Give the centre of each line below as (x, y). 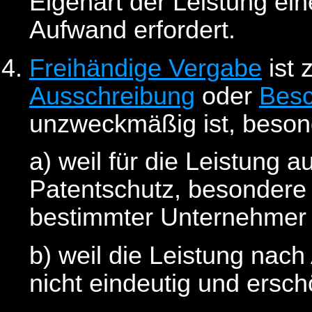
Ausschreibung (112, 96)
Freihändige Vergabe (146, 68)
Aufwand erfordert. (132, 30)
